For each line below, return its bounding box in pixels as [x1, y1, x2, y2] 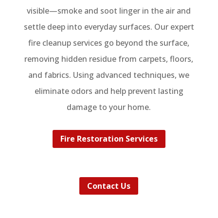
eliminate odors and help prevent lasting [34, 86, 183, 97]
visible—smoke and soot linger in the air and [27, 5, 191, 17]
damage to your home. [67, 102, 151, 113]
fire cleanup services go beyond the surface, [28, 37, 190, 49]
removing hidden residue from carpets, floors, [24, 54, 194, 65]
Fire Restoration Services [60, 133, 158, 144]
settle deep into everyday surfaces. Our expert [23, 21, 194, 33]
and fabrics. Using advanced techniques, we [28, 70, 190, 81]
